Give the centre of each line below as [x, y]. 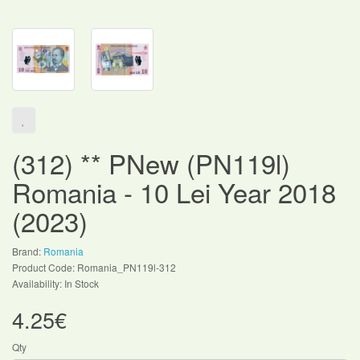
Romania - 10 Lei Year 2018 [174, 191]
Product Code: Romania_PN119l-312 [94, 267]
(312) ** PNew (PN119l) [151, 162]
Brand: [28, 251]
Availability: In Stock [55, 283]
